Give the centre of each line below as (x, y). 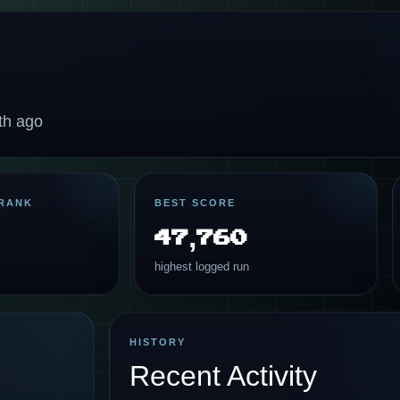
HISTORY (157, 342)
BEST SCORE (195, 203)
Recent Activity (223, 376)
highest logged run (202, 267)
